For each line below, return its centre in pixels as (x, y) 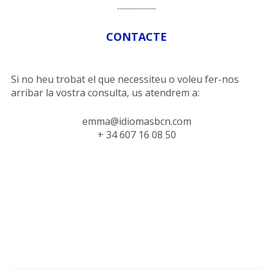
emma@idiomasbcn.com (136, 122)
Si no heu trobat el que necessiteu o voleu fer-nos (125, 80)
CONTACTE (136, 37)
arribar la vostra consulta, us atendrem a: (105, 93)
